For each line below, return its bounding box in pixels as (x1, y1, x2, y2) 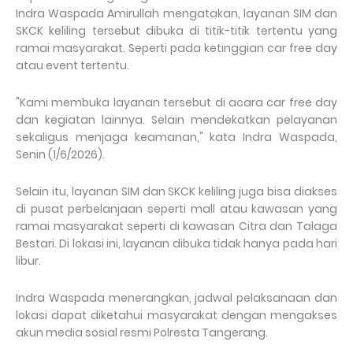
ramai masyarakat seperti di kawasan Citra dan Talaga (16, 217, 337, 234)
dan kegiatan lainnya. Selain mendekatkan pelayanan (16, 111, 337, 128)
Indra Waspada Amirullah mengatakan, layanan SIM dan (16, 5, 337, 21)
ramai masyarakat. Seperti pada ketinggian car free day (16, 39, 337, 56)
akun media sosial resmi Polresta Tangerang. (16, 324, 270, 340)
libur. (16, 252, 43, 269)
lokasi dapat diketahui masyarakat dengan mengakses (16, 307, 337, 323)
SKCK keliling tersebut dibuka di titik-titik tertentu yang (16, 22, 337, 39)
